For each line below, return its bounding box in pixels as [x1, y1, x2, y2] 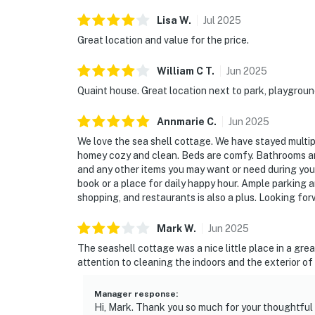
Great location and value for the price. [77, 34, 249, 46]
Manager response [94, 289, 176, 300]
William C [157, 65, 203, 77]
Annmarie [157, 116, 207, 128]
